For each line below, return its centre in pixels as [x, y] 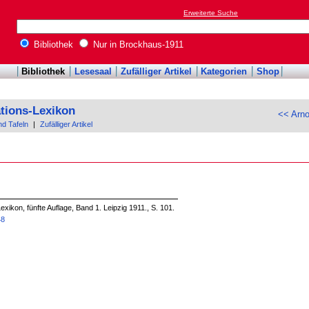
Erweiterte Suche [211, 13]
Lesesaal [93, 72]
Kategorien [224, 72]
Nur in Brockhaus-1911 [137, 45]
